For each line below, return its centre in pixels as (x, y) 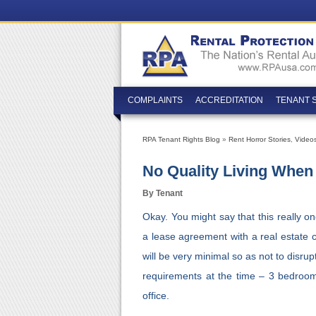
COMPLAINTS (155, 100)
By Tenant (163, 193)
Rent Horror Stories (260, 139)
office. (156, 296)
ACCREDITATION (229, 100)
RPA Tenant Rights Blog (181, 139)
